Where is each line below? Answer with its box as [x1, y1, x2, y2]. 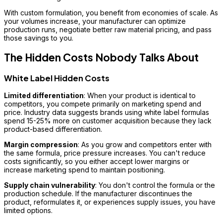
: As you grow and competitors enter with [78, 140, 212, 149]
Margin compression [4, 140, 78, 149]
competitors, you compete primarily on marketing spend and [4, 99, 201, 108]
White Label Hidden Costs [4, 72, 110, 83]
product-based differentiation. [4, 124, 102, 133]
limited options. [4, 206, 53, 215]
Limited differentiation [4, 91, 84, 100]
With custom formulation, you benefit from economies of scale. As [4, 8, 218, 17]
